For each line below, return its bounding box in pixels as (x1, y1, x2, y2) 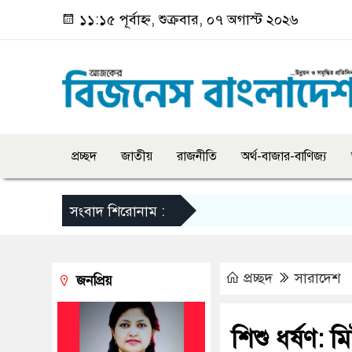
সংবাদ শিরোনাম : (70, 203, 165, 220)
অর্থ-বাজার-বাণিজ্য (241, 148, 327, 164)
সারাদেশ (295, 269, 340, 287)
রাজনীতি (177, 148, 217, 164)
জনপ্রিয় (72, 273, 112, 289)
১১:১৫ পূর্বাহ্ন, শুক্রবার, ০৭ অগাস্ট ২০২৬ (75, 11, 299, 28)
